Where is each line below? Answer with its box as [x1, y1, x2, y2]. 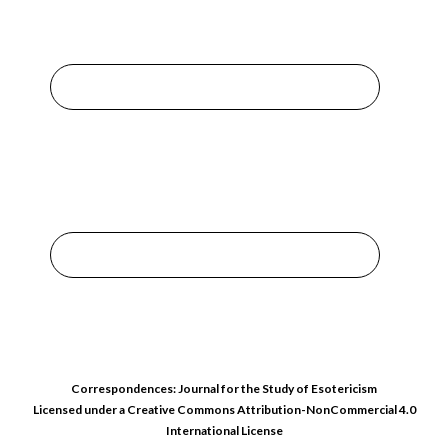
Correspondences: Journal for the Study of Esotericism [71, 381, 377, 396]
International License [165, 423, 283, 438]
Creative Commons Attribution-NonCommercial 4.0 [126, 402, 416, 417]
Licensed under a [32, 402, 127, 417]
